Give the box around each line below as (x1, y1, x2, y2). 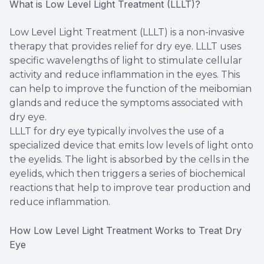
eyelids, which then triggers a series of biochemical (9, 167, 246, 179)
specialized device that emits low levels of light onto (9, 139, 253, 151)
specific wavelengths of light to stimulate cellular (9, 54, 242, 66)
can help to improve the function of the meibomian (9, 82, 252, 94)
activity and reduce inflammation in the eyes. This (9, 68, 240, 80)
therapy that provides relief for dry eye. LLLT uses (9, 40, 241, 52)
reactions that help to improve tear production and (9, 181, 251, 193)
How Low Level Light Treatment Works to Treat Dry (9, 224, 242, 236)
